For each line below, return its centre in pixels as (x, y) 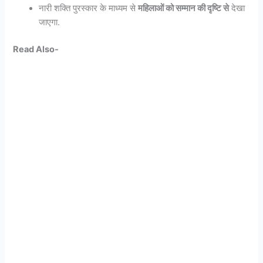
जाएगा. (50, 23)
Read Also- (36, 49)
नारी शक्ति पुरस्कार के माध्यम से (89, 9)
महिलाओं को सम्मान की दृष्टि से (184, 9)
